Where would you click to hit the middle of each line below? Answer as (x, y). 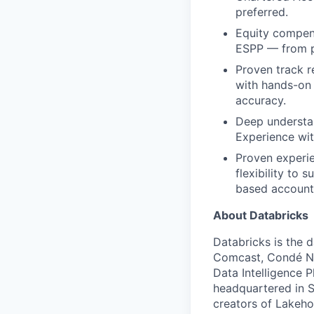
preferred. (262, 12)
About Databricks (261, 215)
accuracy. (261, 100)
